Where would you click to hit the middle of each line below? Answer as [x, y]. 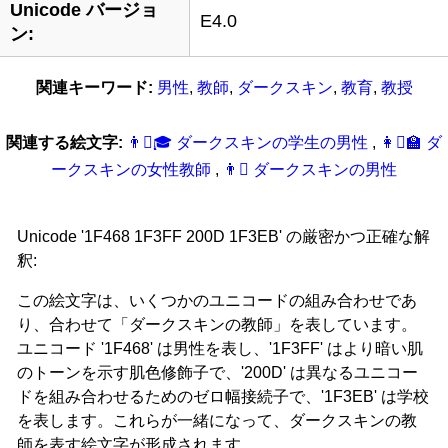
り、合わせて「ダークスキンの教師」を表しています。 [217, 324]
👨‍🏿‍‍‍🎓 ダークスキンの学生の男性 [249, 142]
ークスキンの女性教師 [133, 169]
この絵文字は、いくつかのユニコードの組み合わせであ [217, 300]
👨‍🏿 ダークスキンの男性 [310, 169]
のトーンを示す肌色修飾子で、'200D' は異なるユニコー [217, 372]
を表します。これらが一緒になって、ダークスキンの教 [217, 420]
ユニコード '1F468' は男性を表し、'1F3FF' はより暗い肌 [220, 348]
